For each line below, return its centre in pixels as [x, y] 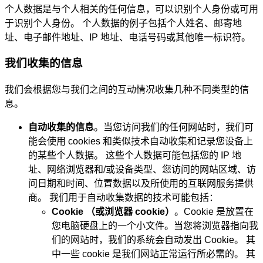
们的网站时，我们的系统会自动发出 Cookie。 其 [154, 240]
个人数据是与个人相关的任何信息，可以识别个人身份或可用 [131, 9]
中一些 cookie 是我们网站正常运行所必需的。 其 [154, 254]
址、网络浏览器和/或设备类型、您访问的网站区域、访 [142, 169]
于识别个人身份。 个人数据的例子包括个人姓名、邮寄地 [123, 23]
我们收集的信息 [44, 63]
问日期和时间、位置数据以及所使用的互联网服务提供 [141, 183]
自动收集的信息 [61, 127]
